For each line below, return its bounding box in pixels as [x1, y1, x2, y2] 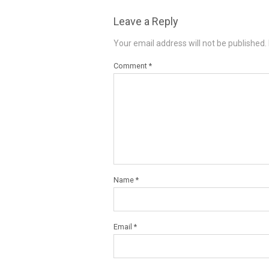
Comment [113, 61, 149, 71]
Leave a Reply [113, 15, 178, 28]
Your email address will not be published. [113, 38, 267, 49]
